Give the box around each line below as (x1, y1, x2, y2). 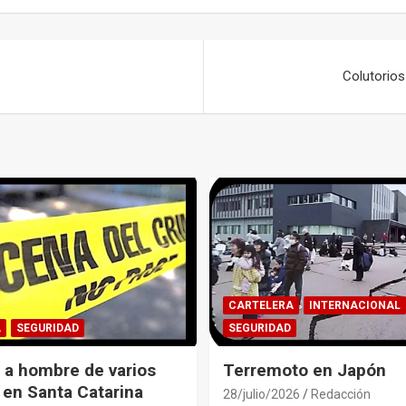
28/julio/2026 (223, 386, 300, 401)
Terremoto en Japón (223, 359, 386, 381)
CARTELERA (228, 298, 294, 312)
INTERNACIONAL (309, 298, 401, 312)
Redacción (311, 386, 371, 401)
